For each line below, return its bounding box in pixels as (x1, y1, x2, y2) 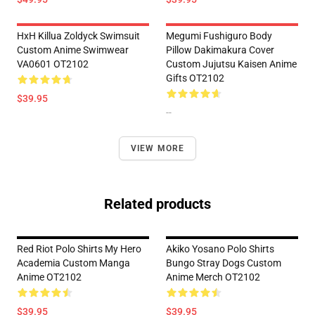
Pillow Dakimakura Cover (166, 44, 274, 56)
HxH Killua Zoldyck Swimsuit (17, 30, 140, 41)
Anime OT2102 (17, 271, 82, 283)
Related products (104, 195, 211, 212)
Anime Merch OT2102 (166, 271, 260, 283)
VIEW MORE (130, 143, 185, 153)
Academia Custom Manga (17, 257, 130, 269)
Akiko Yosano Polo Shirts (166, 243, 274, 255)
